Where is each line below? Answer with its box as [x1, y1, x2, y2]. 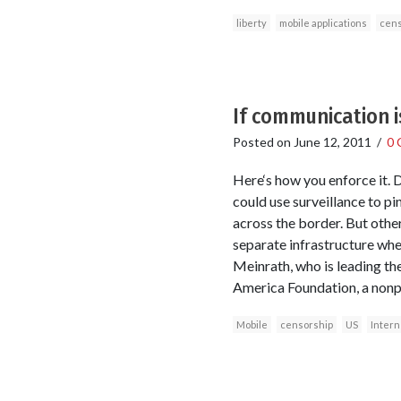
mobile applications [278, 17, 367, 30]
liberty [235, 17, 267, 30]
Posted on [232, 134, 294, 150]
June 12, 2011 [293, 134, 371, 150]
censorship [279, 318, 333, 330]
